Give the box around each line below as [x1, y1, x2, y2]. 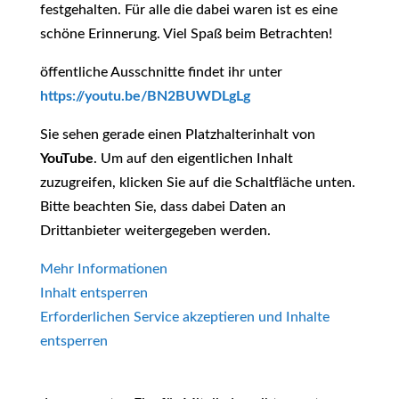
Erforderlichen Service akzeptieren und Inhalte [39, 310, 330, 324]
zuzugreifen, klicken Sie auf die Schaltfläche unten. [39, 175, 355, 190]
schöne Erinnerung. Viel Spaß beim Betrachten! [39, 27, 332, 41]
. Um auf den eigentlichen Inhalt [93, 151, 293, 166]
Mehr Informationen [39, 262, 167, 276]
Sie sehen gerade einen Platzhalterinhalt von [39, 127, 315, 142]
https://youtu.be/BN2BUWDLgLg [39, 89, 250, 103]
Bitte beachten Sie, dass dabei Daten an [39, 199, 286, 214]
